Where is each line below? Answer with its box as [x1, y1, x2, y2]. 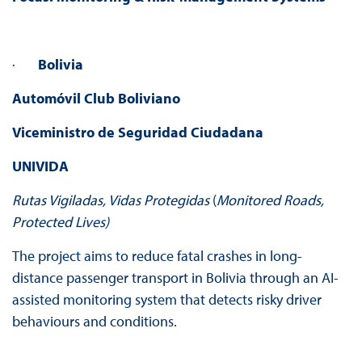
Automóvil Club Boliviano [11, 89, 180, 108]
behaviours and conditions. [11, 312, 177, 331]
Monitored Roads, [216, 191, 324, 210]
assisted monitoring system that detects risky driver [11, 290, 322, 309]
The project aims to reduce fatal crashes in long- [11, 246, 302, 266]
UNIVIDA [11, 157, 69, 176]
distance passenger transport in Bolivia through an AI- [11, 268, 339, 288]
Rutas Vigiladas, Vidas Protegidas [11, 191, 209, 210]
